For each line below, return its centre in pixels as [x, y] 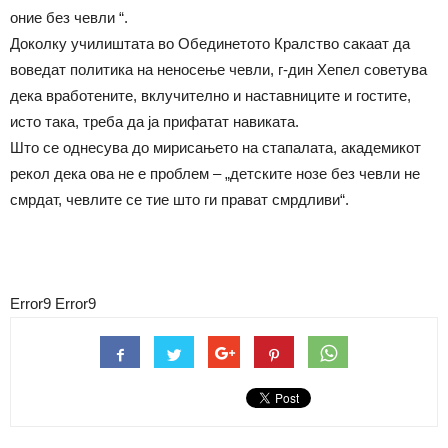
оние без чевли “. [69, 17]
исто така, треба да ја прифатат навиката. [154, 121]
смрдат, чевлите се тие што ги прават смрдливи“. [179, 199]
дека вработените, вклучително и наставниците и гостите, [210, 95]
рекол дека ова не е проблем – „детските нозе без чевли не [215, 173]
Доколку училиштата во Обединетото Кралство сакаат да [210, 43]
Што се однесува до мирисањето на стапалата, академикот [215, 147]
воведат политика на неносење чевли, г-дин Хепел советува [218, 69]
